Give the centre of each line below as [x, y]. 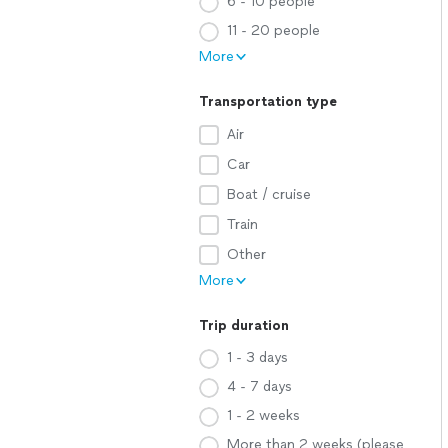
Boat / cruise [269, 194]
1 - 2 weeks [263, 415]
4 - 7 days [259, 386]
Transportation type [268, 101]
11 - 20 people [273, 30]
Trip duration [244, 325]
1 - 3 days [257, 357]
